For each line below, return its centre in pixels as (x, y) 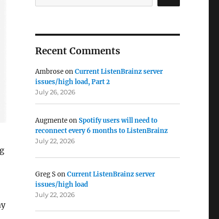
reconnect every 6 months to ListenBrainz (101, 131)
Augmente (51, 121)
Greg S (45, 174)
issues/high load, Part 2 (72, 82)
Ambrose (49, 72)
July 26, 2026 (55, 92)
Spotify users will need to (118, 121)
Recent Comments (77, 51)
